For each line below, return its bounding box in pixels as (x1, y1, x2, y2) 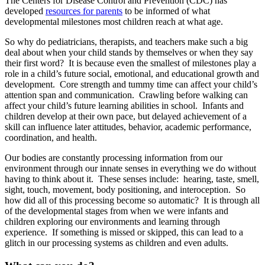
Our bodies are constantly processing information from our (5, 152, 222, 163)
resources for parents (46, 5, 122, 16)
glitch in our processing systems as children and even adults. (5, 237, 231, 248)
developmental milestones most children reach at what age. (5, 16, 223, 27)
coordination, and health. (5, 132, 104, 143)
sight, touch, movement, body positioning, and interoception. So (5, 184, 245, 195)
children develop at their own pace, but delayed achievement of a (5, 111, 247, 121)
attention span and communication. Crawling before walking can (5, 89, 248, 100)
